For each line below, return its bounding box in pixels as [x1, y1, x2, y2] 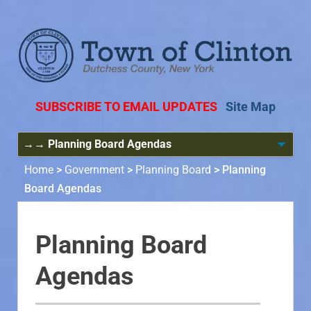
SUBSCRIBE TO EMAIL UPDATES [35, 99, 217, 115]
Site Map [226, 99, 276, 115]
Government [65, 163, 124, 177]
